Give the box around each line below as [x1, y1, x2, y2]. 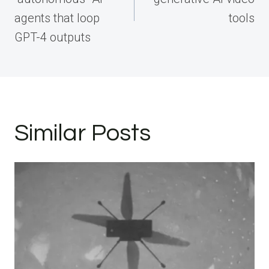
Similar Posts [14, 120, 151, 145]
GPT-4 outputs [14, 29, 91, 44]
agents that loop [14, 10, 100, 25]
